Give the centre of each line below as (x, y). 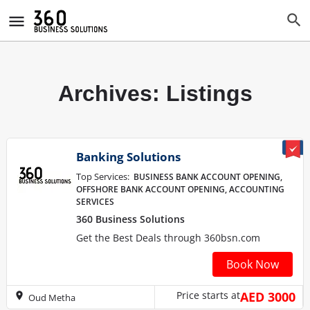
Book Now (253, 264)
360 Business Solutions (130, 219)
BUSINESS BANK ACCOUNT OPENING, (208, 177)
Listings (209, 93)
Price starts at (208, 295)
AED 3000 (268, 297)
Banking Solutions (128, 157)
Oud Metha (52, 297)
